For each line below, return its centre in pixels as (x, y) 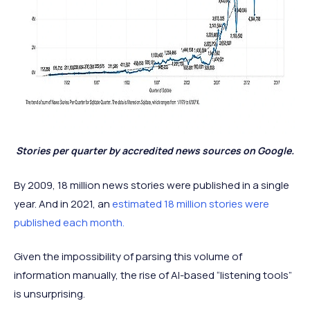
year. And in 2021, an (63, 204)
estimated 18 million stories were (191, 204)
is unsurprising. (49, 294)
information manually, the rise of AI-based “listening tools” (153, 275)
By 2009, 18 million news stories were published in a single (152, 185)
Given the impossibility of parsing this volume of (128, 257)
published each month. (69, 223)
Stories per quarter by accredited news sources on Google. (155, 151)
